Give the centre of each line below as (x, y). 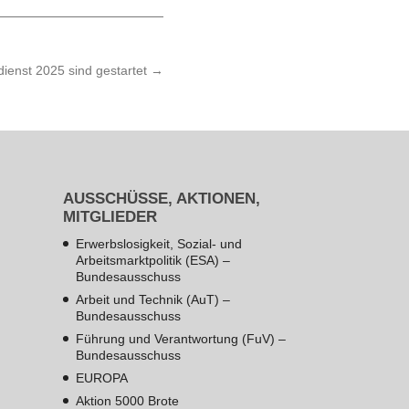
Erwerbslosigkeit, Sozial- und (158, 243)
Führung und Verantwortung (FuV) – (180, 338)
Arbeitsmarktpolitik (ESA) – (152, 260)
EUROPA (101, 378)
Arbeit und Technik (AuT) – (152, 299)
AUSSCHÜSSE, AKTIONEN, (161, 198)
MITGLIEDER (110, 216)
